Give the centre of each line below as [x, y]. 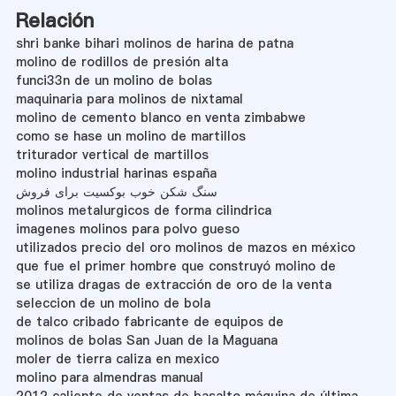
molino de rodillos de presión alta [122, 61]
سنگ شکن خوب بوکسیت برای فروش [116, 191]
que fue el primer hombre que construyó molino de [175, 266]
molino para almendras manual [109, 377]
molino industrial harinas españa [116, 173]
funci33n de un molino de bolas [114, 80]
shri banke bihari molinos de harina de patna [154, 43]
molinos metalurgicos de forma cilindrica [143, 210]
